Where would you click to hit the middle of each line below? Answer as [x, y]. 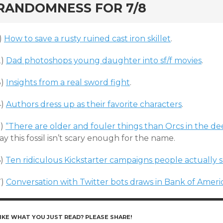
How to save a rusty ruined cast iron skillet [87, 39]
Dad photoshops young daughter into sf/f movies [104, 60]
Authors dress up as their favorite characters [94, 104]
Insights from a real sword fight [68, 82]
